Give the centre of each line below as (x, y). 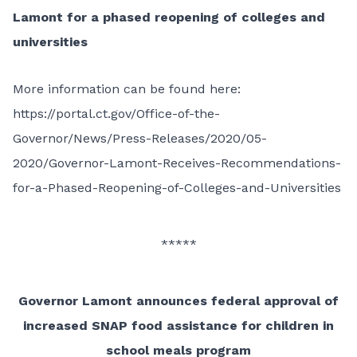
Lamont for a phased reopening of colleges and (169, 17)
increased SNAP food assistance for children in (178, 326)
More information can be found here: (127, 89)
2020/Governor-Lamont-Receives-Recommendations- (177, 163)
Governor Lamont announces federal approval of (178, 301)
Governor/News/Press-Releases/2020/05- (140, 138)
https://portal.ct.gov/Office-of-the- (116, 114)
